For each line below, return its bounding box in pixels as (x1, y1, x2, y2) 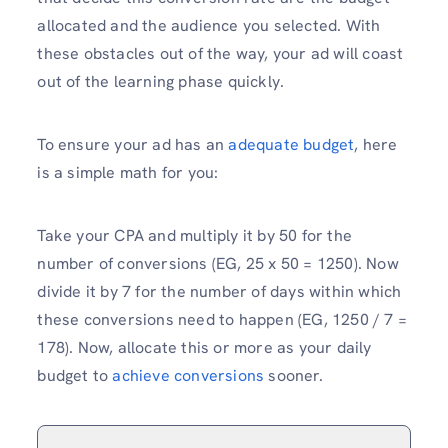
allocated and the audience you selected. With (37, 14, 381, 36)
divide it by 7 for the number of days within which (37, 281, 402, 303)
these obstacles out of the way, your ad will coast (37, 42, 404, 64)
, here (354, 134, 398, 155)
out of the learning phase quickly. (37, 70, 285, 92)
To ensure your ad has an (37, 134, 229, 155)
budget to (37, 365, 113, 387)
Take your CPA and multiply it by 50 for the (37, 225, 352, 247)
